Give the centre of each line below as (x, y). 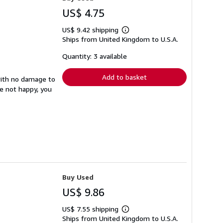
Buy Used (78, 177)
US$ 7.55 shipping (91, 209)
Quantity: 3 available (95, 56)
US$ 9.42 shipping (91, 29)
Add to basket (124, 77)
